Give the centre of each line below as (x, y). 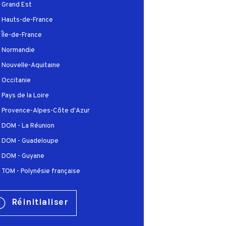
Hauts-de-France (27, 20)
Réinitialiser (40, 202)
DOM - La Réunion (28, 126)
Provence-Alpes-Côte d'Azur (45, 110)
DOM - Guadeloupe (30, 141)
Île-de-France (21, 35)
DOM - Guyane (23, 156)
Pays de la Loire (25, 95)
